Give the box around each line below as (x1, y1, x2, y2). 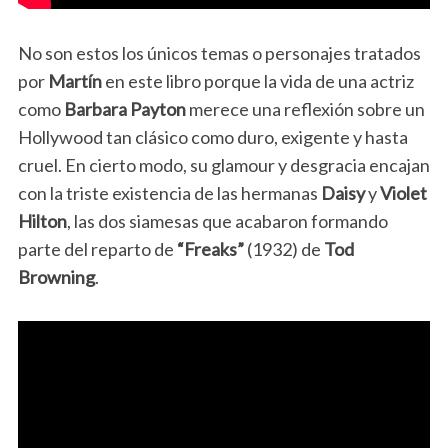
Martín (47, 69, 105, 92)
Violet (379, 181, 427, 204)
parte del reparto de (17, 237, 177, 260)
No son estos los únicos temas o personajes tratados (17, 41, 421, 64)
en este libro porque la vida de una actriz (104, 69, 414, 92)
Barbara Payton (63, 97, 186, 120)
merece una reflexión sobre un (185, 97, 425, 120)
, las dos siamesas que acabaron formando (66, 209, 388, 232)
